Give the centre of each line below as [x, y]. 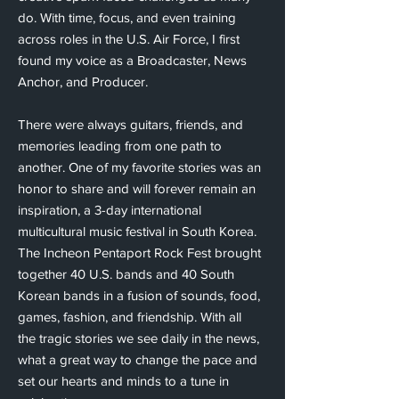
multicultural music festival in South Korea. [137, 231]
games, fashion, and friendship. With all [130, 316]
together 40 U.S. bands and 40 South [126, 273]
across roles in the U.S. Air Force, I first [129, 38]
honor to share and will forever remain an [137, 188]
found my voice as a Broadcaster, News [132, 60]
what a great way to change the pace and [138, 359]
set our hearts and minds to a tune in [123, 380]
